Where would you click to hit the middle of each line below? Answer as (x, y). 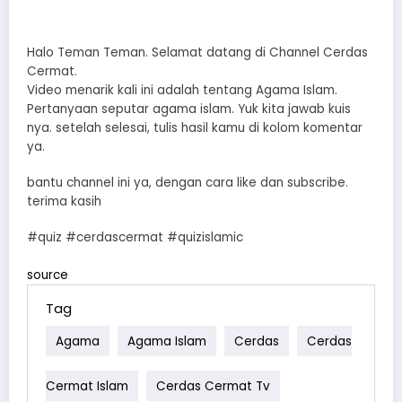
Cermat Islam (87, 386)
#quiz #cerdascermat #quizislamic (135, 238)
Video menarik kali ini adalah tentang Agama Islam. (182, 90)
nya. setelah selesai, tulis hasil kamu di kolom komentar (195, 128)
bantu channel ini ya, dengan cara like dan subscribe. (188, 183)
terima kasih (64, 202)
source (48, 275)
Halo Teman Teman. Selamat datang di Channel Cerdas (197, 52)
